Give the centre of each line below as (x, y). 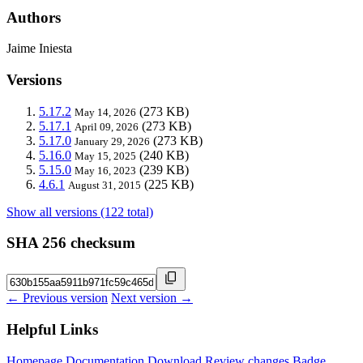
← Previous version (57, 298)
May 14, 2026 (105, 112)
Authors (34, 17)
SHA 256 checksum (71, 243)
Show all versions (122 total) (80, 211)
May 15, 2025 (105, 156)
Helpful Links (52, 329)
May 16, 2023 (105, 170)
